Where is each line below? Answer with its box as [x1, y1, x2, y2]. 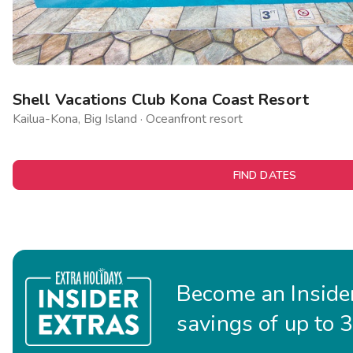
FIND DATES [232, 167, 297, 183]
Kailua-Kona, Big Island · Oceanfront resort [13, 110, 243, 128]
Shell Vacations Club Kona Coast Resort [13, 88, 309, 110]
